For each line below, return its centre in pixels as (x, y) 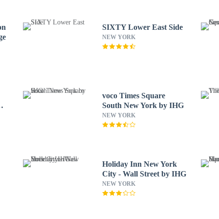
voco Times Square (133, 96)
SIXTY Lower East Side (142, 27)
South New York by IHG (143, 105)
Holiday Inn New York (139, 164)
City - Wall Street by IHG (144, 174)
